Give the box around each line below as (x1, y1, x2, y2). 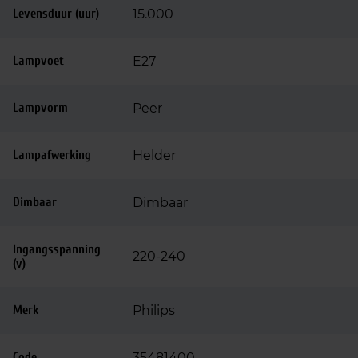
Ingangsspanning (13, 242, 101, 257)
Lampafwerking (13, 148, 91, 162)
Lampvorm (13, 101, 68, 115)
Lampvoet (13, 54, 64, 68)
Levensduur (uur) (13, 6, 99, 21)
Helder (133, 148, 176, 163)
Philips (133, 303, 175, 318)
